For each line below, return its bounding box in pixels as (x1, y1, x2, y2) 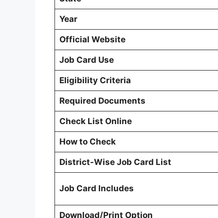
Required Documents (59, 95, 145, 106)
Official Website (59, 34, 126, 44)
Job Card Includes (59, 183, 134, 193)
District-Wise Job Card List (59, 157, 171, 167)
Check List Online (59, 116, 132, 126)
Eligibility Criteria (59, 75, 131, 85)
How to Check (59, 136, 116, 146)
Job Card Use (59, 54, 114, 65)
